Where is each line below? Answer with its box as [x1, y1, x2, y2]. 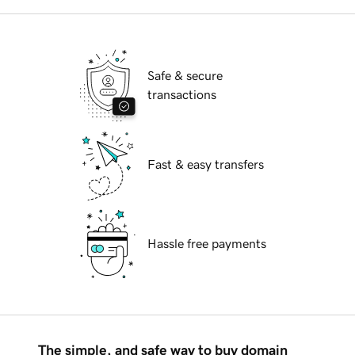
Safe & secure [147, 69, 223, 82]
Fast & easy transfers [147, 158, 264, 171]
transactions [147, 88, 216, 101]
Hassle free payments [147, 237, 266, 250]
